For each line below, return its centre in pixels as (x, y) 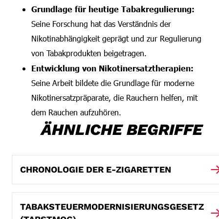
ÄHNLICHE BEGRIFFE (122, 130)
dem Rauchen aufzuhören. (76, 112)
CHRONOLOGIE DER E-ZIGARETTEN (96, 169)
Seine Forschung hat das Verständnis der (101, 24)
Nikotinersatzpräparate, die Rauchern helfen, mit (114, 98)
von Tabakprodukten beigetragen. (89, 53)
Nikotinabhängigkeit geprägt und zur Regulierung (116, 38)
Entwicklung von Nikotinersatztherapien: (112, 68)
